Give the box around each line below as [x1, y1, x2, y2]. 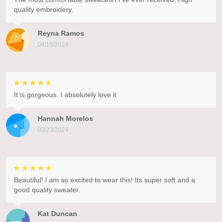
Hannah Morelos [38, 114, 93, 122]
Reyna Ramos [38, 29, 84, 37]
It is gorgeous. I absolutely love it [14, 90, 116, 99]
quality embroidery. [14, 5, 73, 13]
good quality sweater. [14, 185, 80, 194]
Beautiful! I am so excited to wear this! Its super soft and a [14, 175, 195, 184]
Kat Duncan [38, 209, 77, 218]
